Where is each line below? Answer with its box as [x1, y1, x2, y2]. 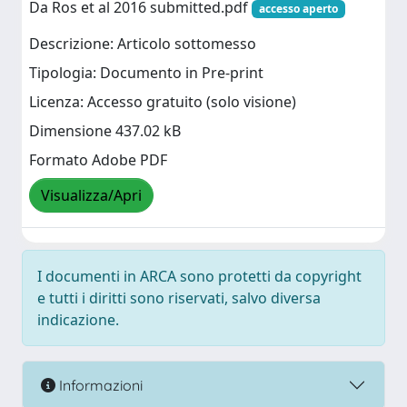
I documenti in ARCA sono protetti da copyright [37, 266, 362, 286]
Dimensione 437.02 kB [29, 121, 181, 142]
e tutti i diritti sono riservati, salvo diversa [37, 288, 321, 308]
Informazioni [55, 375, 143, 394]
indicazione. [37, 310, 119, 330]
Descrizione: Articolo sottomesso [29, 34, 256, 55]
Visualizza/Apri [41, 185, 142, 206]
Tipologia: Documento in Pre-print [29, 63, 263, 84]
